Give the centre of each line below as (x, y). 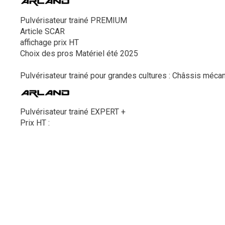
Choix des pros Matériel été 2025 (79, 53)
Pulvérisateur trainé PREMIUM (74, 20)
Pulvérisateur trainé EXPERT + (73, 112)
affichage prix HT (49, 42)
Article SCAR (42, 31)
